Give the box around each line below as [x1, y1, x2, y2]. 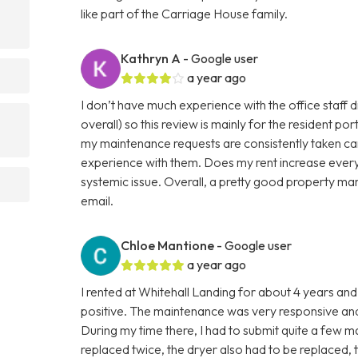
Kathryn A [121, 50, 181, 66]
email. [81, 192, 114, 209]
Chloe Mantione [121, 237, 215, 253]
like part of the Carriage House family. [81, 5, 288, 22]
